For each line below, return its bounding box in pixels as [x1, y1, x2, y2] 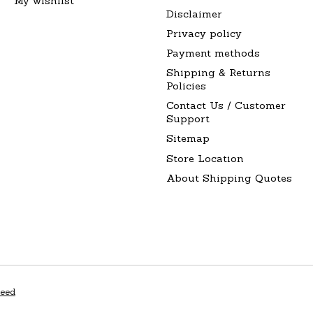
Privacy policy [166, 26, 242, 40]
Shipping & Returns [166, 66, 270, 80]
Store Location [166, 151, 244, 165]
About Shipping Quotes [166, 170, 292, 184]
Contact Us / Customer [166, 99, 286, 112]
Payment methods [166, 46, 260, 60]
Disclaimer [166, 6, 222, 20]
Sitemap [166, 131, 210, 145]
